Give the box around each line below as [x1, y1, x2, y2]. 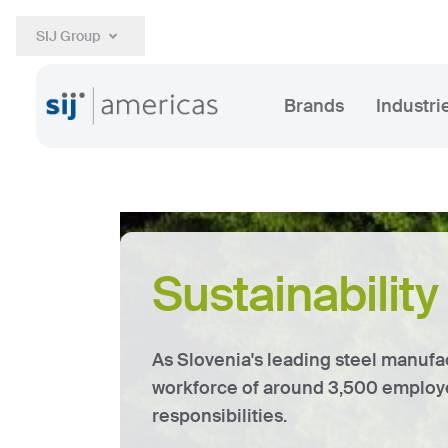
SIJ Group [36, 27, 101, 45]
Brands [283, 94, 344, 118]
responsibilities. [152, 404, 287, 428]
